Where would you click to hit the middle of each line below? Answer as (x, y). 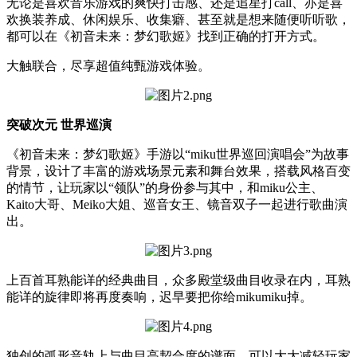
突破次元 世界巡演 (59, 124)
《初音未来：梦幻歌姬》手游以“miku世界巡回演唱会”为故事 (178, 154)
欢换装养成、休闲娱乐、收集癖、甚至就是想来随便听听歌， (178, 19)
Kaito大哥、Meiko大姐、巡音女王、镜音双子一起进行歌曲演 (177, 204)
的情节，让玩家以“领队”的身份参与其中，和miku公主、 (165, 187)
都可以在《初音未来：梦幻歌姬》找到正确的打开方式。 (166, 36)
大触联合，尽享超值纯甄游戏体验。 (108, 65)
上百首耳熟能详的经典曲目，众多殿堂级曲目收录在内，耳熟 (178, 280)
